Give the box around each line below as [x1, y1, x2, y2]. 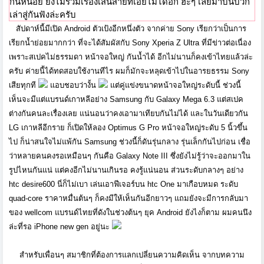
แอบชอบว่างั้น [48, 81, 98, 90]
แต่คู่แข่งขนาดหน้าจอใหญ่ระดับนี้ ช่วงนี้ [108, 81, 241, 90]
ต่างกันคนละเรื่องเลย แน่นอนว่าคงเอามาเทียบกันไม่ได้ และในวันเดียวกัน [9, 109, 248, 118]
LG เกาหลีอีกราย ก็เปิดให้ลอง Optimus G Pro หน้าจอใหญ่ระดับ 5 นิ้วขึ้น [9, 123, 247, 133]
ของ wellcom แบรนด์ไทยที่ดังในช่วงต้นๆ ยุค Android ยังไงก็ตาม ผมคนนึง [9, 208, 252, 217]
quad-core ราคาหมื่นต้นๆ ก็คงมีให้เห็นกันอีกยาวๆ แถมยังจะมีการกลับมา [9, 194, 248, 203]
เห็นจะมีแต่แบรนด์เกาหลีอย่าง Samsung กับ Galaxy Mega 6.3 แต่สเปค [9, 95, 243, 104]
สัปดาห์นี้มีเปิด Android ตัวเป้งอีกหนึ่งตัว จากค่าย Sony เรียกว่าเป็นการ [9, 24, 246, 34]
